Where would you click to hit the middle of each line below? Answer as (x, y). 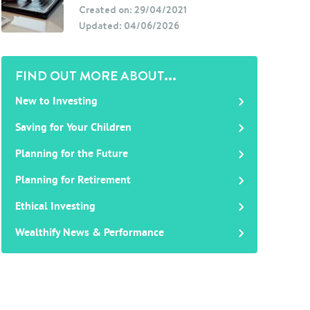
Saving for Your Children (74, 128)
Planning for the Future (72, 154)
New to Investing (57, 102)
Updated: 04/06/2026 (129, 26)
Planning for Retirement (73, 181)
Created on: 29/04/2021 (133, 10)
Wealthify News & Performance (90, 233)
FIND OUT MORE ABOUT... (96, 75)
